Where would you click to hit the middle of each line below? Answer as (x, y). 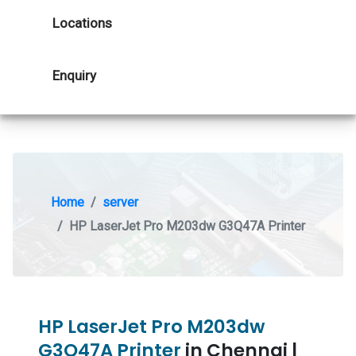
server (120, 202)
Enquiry (74, 75)
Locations (82, 23)
